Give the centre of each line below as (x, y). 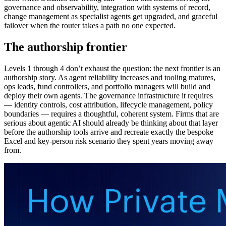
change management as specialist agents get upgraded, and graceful (111, 17)
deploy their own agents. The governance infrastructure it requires (108, 96)
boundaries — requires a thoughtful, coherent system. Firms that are (111, 114)
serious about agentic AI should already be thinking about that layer (111, 123)
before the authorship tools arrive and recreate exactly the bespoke (109, 132)
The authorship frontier (66, 47)
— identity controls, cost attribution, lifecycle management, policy (108, 105)
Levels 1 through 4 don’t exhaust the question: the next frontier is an (112, 69)
